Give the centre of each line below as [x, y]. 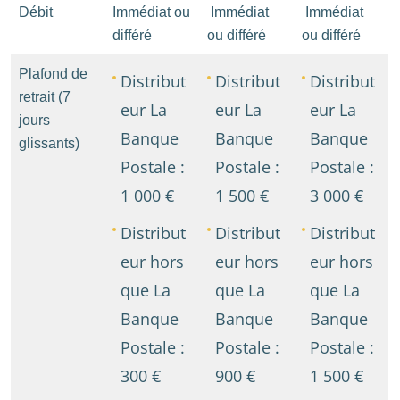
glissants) [49, 143]
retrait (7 [45, 96]
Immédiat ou [151, 12]
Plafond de [53, 73]
